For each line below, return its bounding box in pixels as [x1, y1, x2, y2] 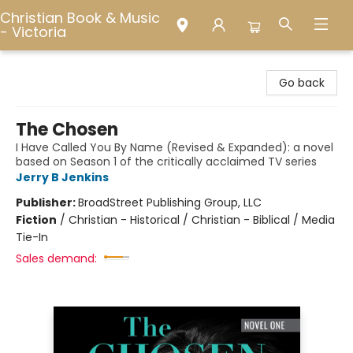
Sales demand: [16, 251, 97, 266]
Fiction [16, 212, 57, 228]
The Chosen [16, 117, 118, 142]
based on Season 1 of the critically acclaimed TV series [16, 154, 317, 169]
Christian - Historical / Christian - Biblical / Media [69, 212, 335, 228]
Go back [279, 75, 325, 91]
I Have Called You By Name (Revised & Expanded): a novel [16, 139, 333, 155]
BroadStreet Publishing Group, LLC [78, 195, 262, 210]
